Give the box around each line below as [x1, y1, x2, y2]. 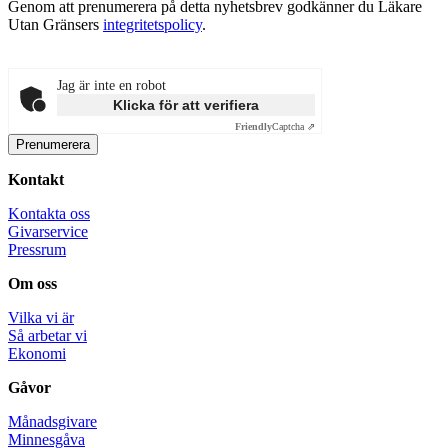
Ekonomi [8, 345, 66, 363]
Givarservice [8, 223, 88, 241]
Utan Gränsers [8, 16, 103, 34]
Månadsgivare [8, 413, 97, 431]
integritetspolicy [103, 16, 202, 34]
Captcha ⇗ [272, 121, 315, 133]
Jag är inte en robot [57, 78, 166, 94]
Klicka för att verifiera [113, 97, 259, 114]
